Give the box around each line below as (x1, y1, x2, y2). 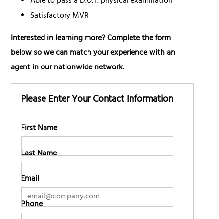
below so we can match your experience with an (11, 46, 175, 61)
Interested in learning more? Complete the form (11, 31, 171, 46)
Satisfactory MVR (30, 9, 89, 24)
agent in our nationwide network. (11, 61, 125, 76)
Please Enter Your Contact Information (21, 91, 174, 109)
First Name (21, 121, 58, 136)
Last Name (21, 147, 57, 162)
